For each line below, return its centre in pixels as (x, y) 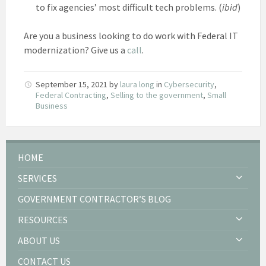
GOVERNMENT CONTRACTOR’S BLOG (94, 199)
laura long (137, 84)
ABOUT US (39, 240)
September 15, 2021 (72, 84)
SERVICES (37, 178)
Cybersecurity (189, 84)
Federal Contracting (71, 95)
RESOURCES (43, 219)
